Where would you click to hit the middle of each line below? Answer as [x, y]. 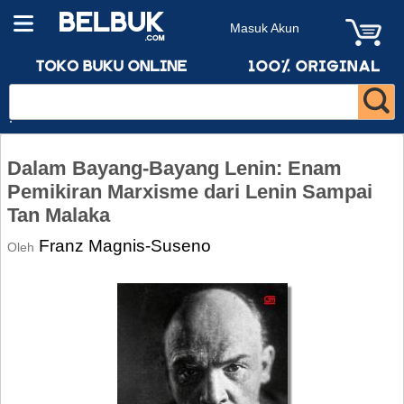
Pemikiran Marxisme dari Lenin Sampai [190, 192]
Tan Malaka [59, 215]
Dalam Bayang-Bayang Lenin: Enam [174, 168]
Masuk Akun [265, 28]
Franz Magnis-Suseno [125, 245]
